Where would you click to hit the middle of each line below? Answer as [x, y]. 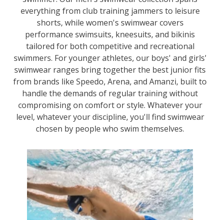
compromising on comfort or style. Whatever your [110, 105]
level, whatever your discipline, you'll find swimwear [110, 117]
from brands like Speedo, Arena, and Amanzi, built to [110, 81]
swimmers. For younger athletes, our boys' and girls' [110, 58]
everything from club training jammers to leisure [110, 11]
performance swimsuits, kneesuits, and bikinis [110, 34]
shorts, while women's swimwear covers [110, 22]
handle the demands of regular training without [110, 93]
